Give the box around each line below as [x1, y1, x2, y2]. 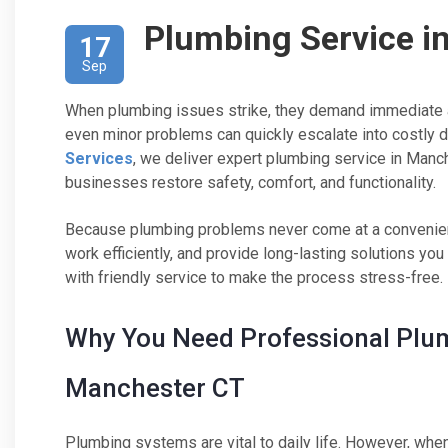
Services [65, 149, 133, 168]
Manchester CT [65, 373, 245, 403]
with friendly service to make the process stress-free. [65, 268, 443, 287]
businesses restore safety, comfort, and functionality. [65, 173, 436, 192]
